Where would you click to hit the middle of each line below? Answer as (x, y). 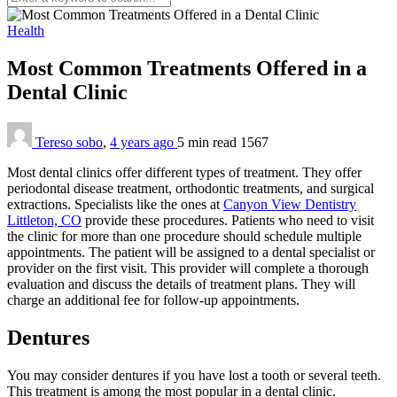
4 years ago (144, 142)
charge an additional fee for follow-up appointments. (153, 300)
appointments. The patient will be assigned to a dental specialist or (191, 252)
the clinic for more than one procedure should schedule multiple (184, 236)
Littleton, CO (44, 220)
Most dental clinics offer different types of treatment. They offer (184, 172)
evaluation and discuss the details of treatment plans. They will (181, 284)
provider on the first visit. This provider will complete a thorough (188, 268)
